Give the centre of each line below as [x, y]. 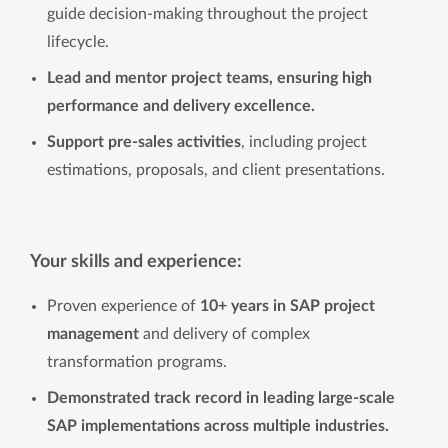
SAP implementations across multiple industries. [218, 426]
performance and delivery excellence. [181, 106]
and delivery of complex [224, 334]
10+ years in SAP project [285, 306]
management [93, 334]
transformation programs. [137, 362]
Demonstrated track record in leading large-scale [221, 398]
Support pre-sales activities [144, 142]
